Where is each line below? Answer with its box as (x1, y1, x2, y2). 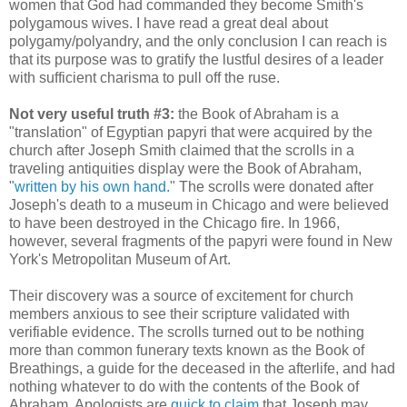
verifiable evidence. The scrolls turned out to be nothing (9, 323, 364, 340)
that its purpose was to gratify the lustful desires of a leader (9, 51, 383, 67)
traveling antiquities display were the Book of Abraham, (9, 160, 362, 176)
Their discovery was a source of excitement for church (9, 287, 353, 303)
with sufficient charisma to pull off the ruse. (9, 69, 280, 85)
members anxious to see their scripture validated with (9, 305, 350, 322)
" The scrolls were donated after (170, 178, 373, 194)
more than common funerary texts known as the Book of (9, 342, 364, 358)
